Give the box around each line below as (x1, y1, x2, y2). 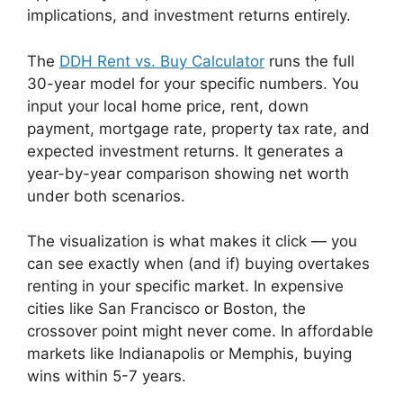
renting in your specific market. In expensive (27, 277, 344, 296)
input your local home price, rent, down (27, 96, 309, 115)
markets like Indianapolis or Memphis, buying (27, 345, 352, 363)
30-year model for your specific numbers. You (27, 74, 359, 93)
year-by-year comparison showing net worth (27, 164, 349, 183)
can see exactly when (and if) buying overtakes (27, 255, 370, 273)
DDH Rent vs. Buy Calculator (59, 51, 264, 70)
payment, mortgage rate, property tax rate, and (27, 119, 370, 138)
